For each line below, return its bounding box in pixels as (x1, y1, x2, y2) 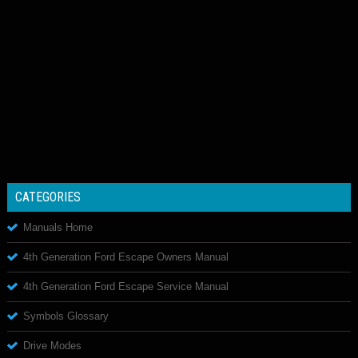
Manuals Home (23, 221, 93, 233)
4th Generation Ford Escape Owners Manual (23, 250, 229, 263)
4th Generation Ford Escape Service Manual (23, 280, 229, 292)
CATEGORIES (15, 189, 81, 205)
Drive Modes (23, 339, 82, 352)
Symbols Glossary (23, 309, 109, 322)
